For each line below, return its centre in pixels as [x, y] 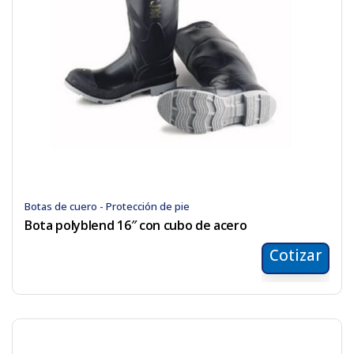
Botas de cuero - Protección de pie [107, 207]
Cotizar [296, 256]
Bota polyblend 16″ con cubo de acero [136, 226]
